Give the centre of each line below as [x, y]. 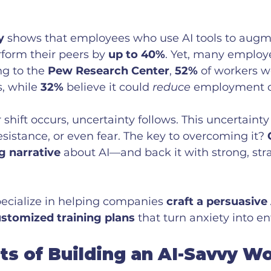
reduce [171, 87]
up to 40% [137, 55]
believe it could [108, 87]
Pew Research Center [109, 71]
